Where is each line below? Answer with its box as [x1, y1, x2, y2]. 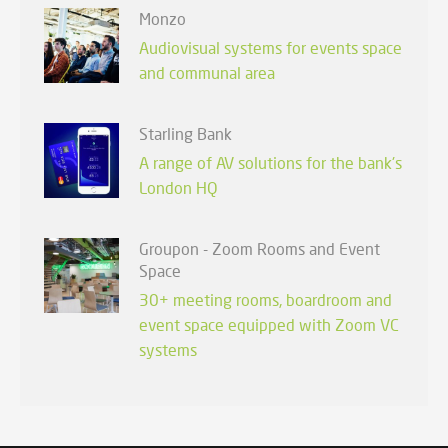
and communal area [139, 63, 275, 83]
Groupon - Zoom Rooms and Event [139, 239, 380, 259]
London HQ [139, 178, 218, 198]
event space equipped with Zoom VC [139, 315, 399, 335]
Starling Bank [139, 124, 232, 144]
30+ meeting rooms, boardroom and [139, 290, 392, 310]
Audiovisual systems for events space [139, 38, 402, 58]
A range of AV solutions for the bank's [139, 153, 402, 173]
